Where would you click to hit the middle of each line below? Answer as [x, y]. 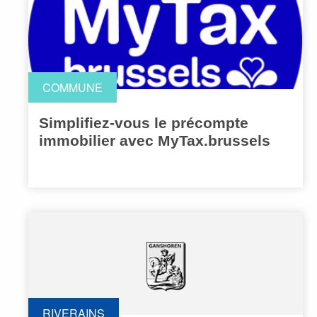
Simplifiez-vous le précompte [144, 123]
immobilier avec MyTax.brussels [155, 141]
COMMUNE [73, 88]
